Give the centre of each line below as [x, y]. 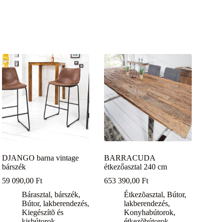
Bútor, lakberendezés [55, 204]
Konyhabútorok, [150, 213]
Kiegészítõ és [43, 213]
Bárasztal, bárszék [50, 195]
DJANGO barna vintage [41, 158]
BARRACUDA [130, 158]
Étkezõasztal [144, 195]
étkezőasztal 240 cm [136, 167]
